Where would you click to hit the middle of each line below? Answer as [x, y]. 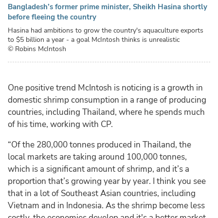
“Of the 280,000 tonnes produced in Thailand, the [100, 145]
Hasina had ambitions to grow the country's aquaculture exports [106, 31]
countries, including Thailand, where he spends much [106, 112]
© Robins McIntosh [37, 49]
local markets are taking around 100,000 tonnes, [97, 157]
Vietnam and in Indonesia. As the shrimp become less [106, 206]
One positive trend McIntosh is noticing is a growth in [105, 88]
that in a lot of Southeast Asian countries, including [102, 194]
